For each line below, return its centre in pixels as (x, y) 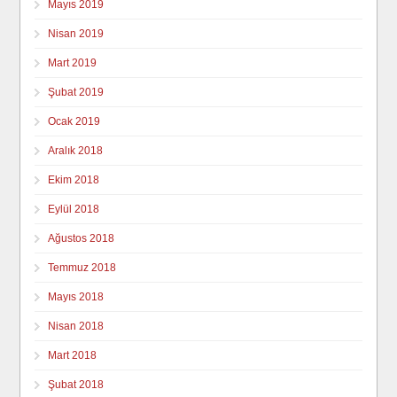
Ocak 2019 (74, 121)
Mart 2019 (73, 62)
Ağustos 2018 (82, 238)
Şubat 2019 (76, 92)
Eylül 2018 (74, 209)
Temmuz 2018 (82, 267)
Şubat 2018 (76, 384)
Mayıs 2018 (76, 296)
